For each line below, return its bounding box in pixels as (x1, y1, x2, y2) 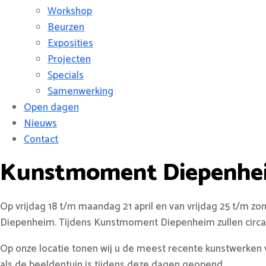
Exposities (47, 35, 93, 52)
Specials (47, 67, 84, 84)
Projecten (47, 51, 91, 68)
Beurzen (47, 19, 84, 36)
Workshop (47, 3, 92, 20)
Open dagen (24, 99, 79, 116)
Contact (24, 131, 58, 148)
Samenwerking (47, 83, 113, 100)
